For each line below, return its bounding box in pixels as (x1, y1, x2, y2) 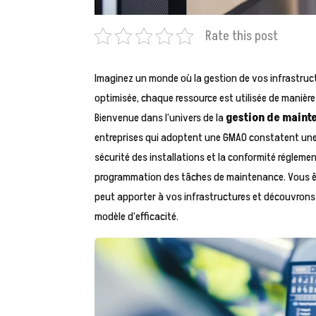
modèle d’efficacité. (95, 209, 179, 225)
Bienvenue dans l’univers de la (95, 110, 226, 126)
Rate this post (205, 27, 279, 46)
